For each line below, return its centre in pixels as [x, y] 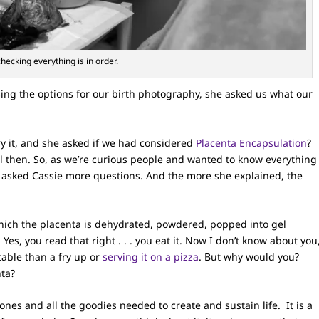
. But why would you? [249, 257]
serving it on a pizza [151, 257]
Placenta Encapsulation [252, 142]
